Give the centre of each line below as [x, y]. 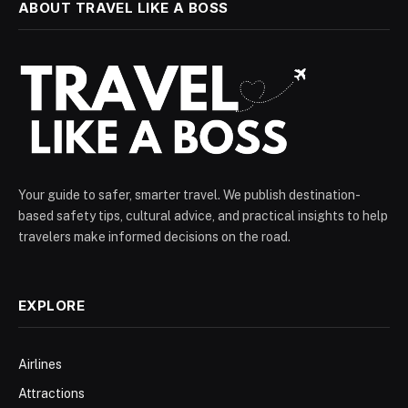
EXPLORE [52, 306]
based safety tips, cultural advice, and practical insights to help [203, 216]
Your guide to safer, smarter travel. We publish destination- [189, 195]
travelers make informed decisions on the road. [154, 237]
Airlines [40, 364]
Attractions [51, 393]
